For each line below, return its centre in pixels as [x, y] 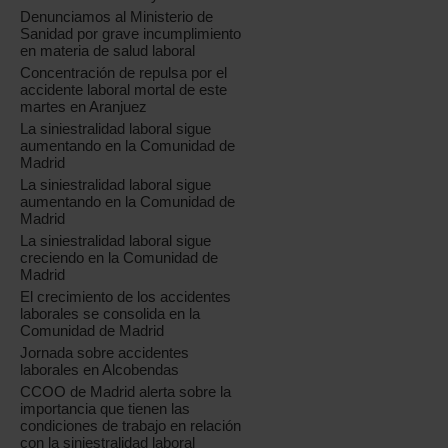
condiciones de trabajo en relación [131, 425]
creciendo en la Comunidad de [119, 257]
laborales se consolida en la [110, 313]
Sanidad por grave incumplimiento [131, 33]
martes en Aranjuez [84, 106]
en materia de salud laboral [108, 50]
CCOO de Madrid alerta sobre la [126, 391]
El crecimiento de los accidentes [126, 296]
